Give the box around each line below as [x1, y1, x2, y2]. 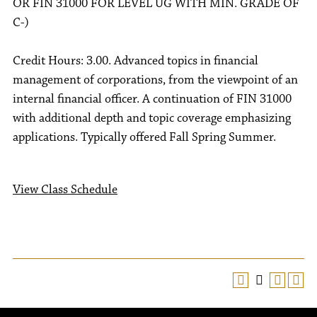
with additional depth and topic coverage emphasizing [13, 110, 291, 126]
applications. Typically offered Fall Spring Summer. [13, 129, 276, 145]
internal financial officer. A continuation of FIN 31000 [13, 91, 292, 107]
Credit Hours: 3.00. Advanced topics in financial [13, 53, 258, 69]
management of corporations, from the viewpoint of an [13, 72, 298, 88]
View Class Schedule [13, 182, 117, 197]
